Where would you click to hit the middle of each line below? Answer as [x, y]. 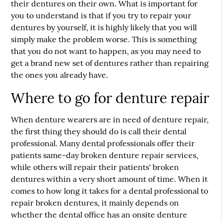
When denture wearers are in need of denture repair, [110, 119]
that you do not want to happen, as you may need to [106, 51]
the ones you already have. [60, 75]
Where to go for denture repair [110, 98]
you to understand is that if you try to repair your [101, 15]
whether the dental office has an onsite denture [99, 215]
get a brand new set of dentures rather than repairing [110, 63]
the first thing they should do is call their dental [99, 131]
